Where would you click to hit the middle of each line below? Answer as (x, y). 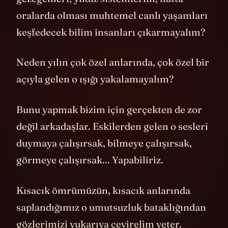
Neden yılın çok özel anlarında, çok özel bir (113, 62)
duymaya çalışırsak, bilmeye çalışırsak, (104, 143)
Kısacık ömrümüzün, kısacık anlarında (103, 190)
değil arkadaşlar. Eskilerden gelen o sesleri (112, 126)
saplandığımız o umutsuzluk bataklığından (111, 207)
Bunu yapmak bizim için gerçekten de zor (109, 109)
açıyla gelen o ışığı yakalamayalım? (95, 79)
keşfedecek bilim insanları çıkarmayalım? (111, 32)
